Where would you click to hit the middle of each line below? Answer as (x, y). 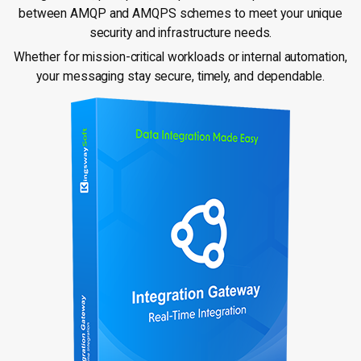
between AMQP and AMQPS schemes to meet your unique (180, 13)
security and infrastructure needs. (180, 33)
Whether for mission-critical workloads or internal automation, (180, 57)
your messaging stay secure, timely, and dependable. (180, 76)
